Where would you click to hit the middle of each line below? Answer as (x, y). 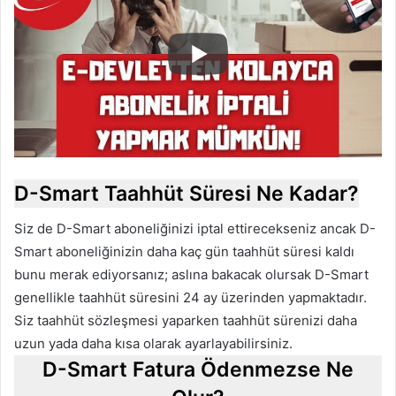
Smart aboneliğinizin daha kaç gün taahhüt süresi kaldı (184, 252)
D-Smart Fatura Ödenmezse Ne (198, 370)
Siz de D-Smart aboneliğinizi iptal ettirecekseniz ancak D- (195, 229)
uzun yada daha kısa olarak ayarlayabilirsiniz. (153, 344)
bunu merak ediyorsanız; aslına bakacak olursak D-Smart (191, 275)
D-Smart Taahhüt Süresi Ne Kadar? (187, 193)
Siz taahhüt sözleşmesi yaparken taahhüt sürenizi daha (186, 321)
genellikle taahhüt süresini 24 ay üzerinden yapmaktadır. (190, 298)
